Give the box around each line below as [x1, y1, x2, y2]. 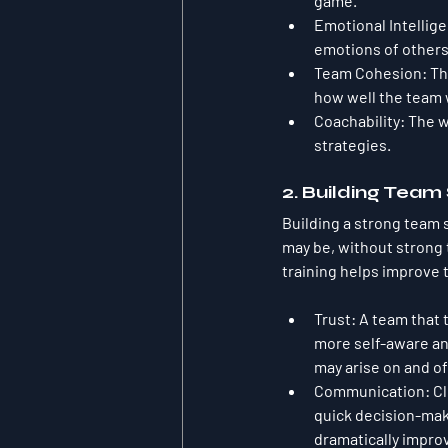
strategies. [314, 135, 391, 155]
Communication [314, 381, 425, 401]
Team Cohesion [314, 63, 422, 83]
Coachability [314, 111, 400, 131]
